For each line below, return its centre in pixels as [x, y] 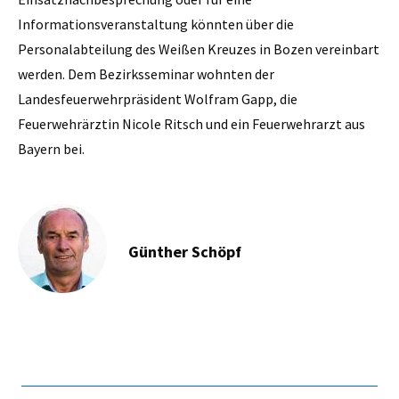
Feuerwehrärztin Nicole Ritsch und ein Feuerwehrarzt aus [191, 123]
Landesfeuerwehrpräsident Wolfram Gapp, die [158, 98]
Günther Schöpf [185, 251]
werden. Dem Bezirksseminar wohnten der [146, 73]
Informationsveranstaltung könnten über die [156, 24]
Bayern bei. [53, 148]
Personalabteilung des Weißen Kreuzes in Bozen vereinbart [199, 49]
